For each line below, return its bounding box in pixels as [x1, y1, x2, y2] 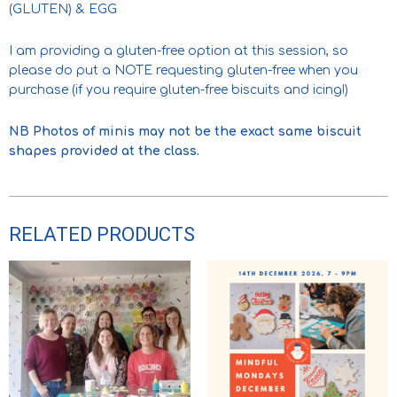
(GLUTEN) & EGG [9, 2, 117, 16]
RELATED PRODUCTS [9, 222, 195, 245]
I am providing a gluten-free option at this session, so [9, 43, 348, 58]
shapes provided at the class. [9, 144, 199, 158]
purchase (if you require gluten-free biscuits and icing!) [9, 82, 348, 97]
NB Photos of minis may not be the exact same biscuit [9, 124, 362, 138]
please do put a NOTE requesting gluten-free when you [9, 63, 358, 77]
